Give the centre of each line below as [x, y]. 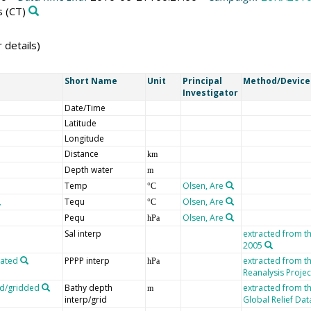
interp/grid [85, 299]
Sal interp [83, 233]
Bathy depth [88, 287]
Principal [202, 81]
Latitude [80, 123]
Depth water [89, 169]
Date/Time [85, 108]
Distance [81, 153]
